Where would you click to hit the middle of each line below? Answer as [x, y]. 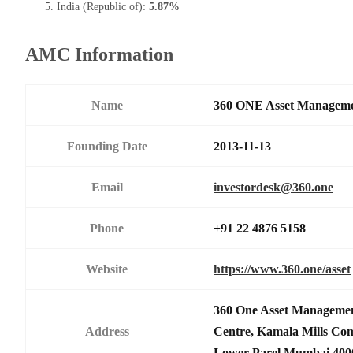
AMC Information [99, 54]
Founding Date [107, 146]
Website [107, 269]
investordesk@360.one [273, 187]
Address [107, 331]
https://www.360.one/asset [282, 269]
